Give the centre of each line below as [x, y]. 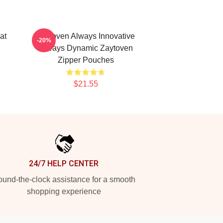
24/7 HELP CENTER [64, 164]
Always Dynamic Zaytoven [86, 48]
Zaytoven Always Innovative [86, 36]
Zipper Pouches [86, 60]
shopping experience [64, 191]
